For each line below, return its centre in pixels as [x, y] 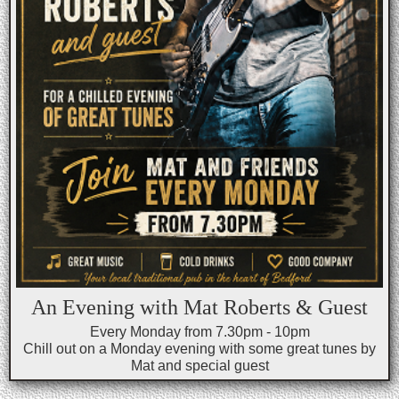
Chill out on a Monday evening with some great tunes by [199, 349]
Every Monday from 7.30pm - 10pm [199, 332]
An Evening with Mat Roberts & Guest [199, 308]
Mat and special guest [199, 366]
